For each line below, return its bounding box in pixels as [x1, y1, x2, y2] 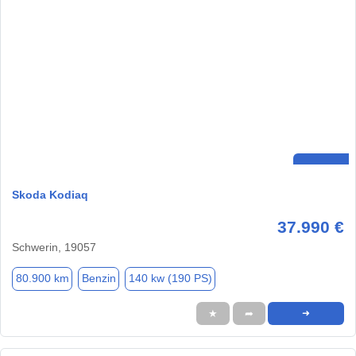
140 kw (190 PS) [128, 272, 212, 285]
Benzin [81, 272, 116, 285]
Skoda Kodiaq [12, 188, 88, 201]
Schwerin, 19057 [12, 240, 96, 253]
